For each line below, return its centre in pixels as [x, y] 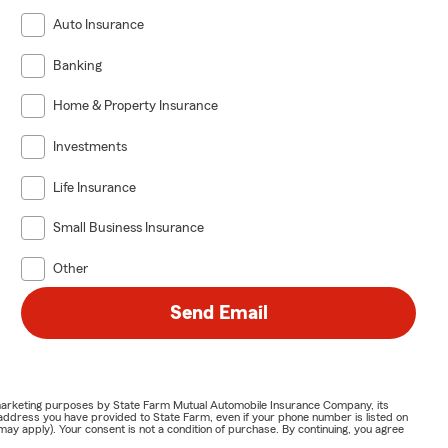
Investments [90, 146]
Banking [78, 65]
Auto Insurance [99, 24]
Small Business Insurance [129, 228]
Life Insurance [95, 187]
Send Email [218, 312]
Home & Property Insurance [136, 106]
